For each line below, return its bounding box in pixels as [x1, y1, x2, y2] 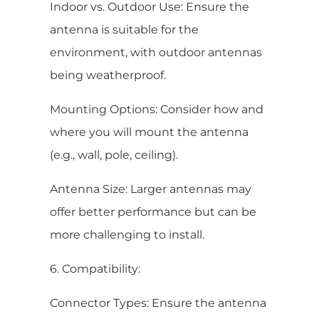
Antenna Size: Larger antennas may [50, 182, 251, 196]
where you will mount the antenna [50, 125, 249, 139]
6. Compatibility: [50, 261, 140, 276]
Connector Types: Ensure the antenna [50, 296, 266, 310]
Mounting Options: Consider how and [50, 102, 263, 116]
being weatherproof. [50, 68, 166, 82]
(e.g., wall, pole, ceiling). [50, 147, 178, 162]
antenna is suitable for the [50, 22, 199, 36]
